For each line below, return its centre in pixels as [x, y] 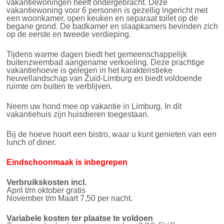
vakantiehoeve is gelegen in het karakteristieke [90, 70]
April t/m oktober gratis [46, 190]
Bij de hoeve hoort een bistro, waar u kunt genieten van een [112, 134]
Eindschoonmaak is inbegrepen [67, 162]
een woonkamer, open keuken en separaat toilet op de [102, 18]
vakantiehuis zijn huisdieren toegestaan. [80, 114]
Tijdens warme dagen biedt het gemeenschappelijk [97, 54]
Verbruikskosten [38, 182]
